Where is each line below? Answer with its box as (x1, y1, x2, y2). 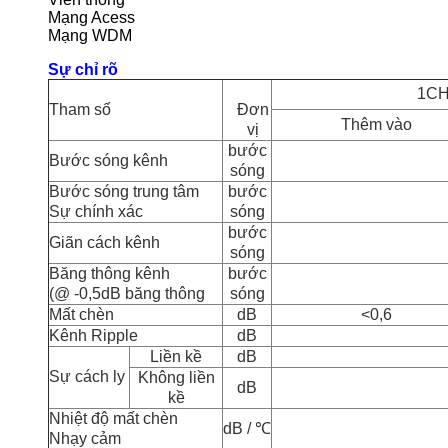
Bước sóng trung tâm (49, 183, 199, 200)
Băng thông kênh (49, 265, 170, 282)
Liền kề (150, 348, 202, 365)
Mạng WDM (48, 27, 132, 44)
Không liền (137, 369, 215, 386)
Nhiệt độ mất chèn (49, 410, 178, 427)
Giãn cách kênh (49, 234, 160, 251)
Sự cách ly (49, 368, 125, 385)
